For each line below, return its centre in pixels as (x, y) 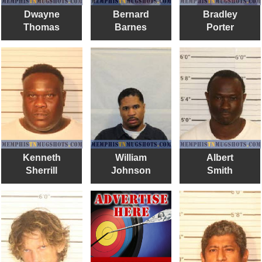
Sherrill (42, 171)
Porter (220, 27)
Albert (220, 158)
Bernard (131, 14)
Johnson (131, 171)
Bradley (220, 14)
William (131, 158)
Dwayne (42, 14)
